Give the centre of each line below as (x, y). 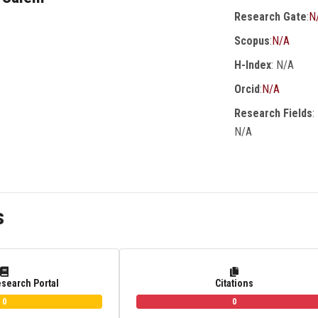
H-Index (253, 65)
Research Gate (270, 16)
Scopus (252, 40)
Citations (234, 283)
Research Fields (273, 113)
